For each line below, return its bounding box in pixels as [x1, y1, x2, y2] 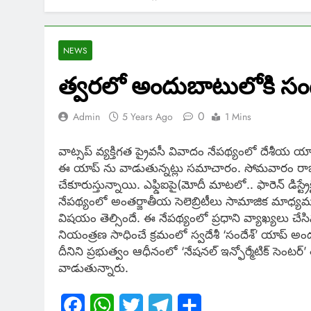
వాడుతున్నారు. [58, 260, 128, 275]
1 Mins [225, 110, 251, 124]
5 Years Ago [122, 110, 173, 124]
